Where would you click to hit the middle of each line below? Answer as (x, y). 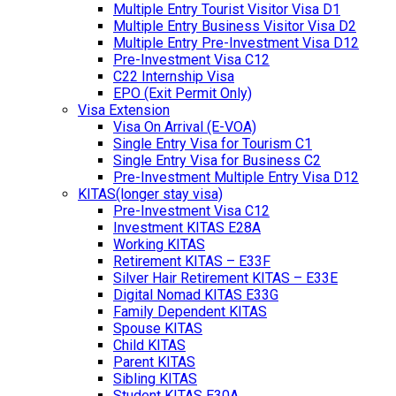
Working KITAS (159, 244)
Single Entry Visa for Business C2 (217, 160)
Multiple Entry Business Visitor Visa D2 (235, 26)
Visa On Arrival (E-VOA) (185, 126)
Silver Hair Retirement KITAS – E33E (225, 278)
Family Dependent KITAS (190, 311)
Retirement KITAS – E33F (192, 261)
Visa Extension (124, 110)
